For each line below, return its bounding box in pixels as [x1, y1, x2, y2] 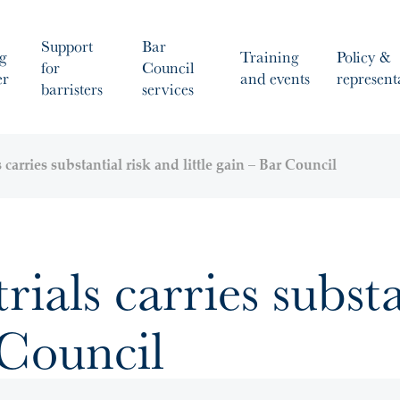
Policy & [337, 45, 391, 68]
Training [240, 45, 299, 68]
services [142, 77, 194, 100]
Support [41, 34, 93, 57]
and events [240, 66, 310, 89]
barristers [41, 77, 103, 100]
